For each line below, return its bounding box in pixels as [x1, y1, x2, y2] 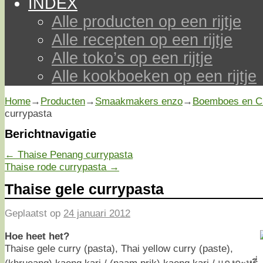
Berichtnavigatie [5, 127, 96, 140]
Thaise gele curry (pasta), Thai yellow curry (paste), [5, 242, 233, 254]
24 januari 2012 [63, 207, 130, 220]
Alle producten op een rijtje [52, 13, 241, 31]
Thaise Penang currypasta [15, 148, 133, 160]
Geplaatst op [5, 207, 63, 220]
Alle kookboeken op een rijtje [52, 68, 257, 85]
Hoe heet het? [5, 230, 69, 242]
